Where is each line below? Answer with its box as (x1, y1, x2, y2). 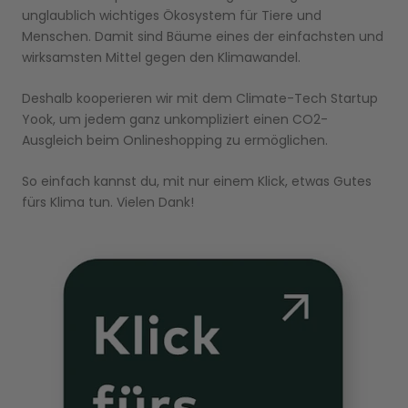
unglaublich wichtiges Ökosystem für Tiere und (22, 5, 321, 25)
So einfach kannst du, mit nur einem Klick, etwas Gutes (22, 172, 372, 191)
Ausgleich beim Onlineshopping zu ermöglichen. (22, 130, 328, 149)
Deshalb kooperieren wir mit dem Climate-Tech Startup (22, 88, 378, 107)
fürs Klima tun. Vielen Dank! (22, 193, 194, 212)
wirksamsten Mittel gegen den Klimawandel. (22, 47, 301, 66)
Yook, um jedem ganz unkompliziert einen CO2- (22, 109, 328, 128)
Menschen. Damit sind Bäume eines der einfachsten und (22, 26, 383, 46)
